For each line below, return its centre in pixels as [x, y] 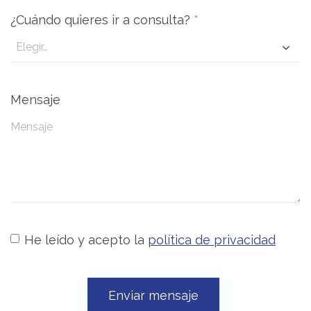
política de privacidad [212, 239]
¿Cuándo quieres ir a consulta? [102, 19]
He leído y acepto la [86, 239]
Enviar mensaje [153, 295]
